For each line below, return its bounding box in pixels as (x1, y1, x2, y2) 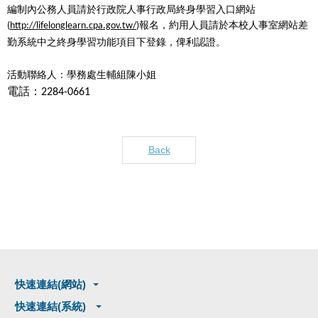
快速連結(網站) (15, 278, 86, 290)
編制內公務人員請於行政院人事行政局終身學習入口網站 (7, 1, 256, 16)
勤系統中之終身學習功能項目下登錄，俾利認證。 (7, 34, 226, 48)
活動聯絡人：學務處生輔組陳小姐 (7, 67, 156, 81)
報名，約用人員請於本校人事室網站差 (139, 17, 308, 31)
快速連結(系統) (15, 300, 89, 312)
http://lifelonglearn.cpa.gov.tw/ (10, 20, 136, 31)
